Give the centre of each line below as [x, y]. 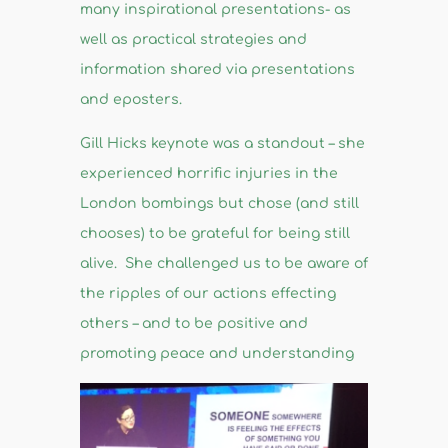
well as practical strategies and [193, 40]
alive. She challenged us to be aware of [223, 264]
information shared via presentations [217, 70]
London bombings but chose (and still [219, 204]
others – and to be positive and [193, 324]
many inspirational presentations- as [215, 10]
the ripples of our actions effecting [207, 294]
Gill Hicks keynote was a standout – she [222, 144]
